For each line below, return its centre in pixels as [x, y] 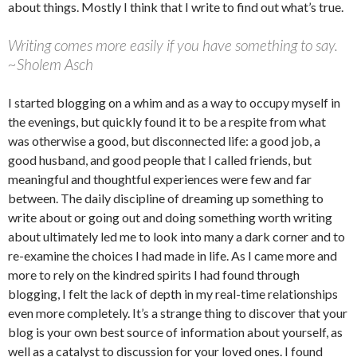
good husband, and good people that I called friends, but [160, 160]
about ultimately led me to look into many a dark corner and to [177, 236]
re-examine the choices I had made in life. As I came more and [173, 255]
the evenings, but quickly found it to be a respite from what [167, 122]
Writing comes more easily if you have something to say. [173, 45]
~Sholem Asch [51, 64]
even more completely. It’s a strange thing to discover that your [178, 313]
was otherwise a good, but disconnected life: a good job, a [164, 141]
